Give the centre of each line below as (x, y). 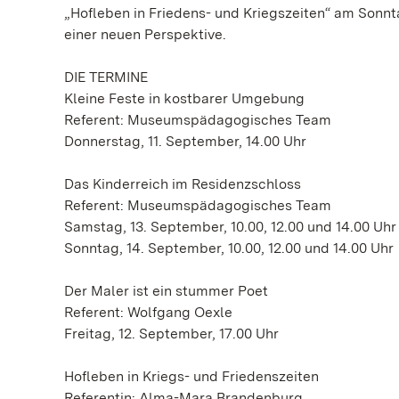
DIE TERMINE (106, 77)
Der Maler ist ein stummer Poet (166, 291)
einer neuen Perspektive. (145, 34)
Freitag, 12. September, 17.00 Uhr (171, 334)
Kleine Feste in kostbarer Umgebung (184, 98)
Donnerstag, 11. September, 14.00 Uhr (185, 141)
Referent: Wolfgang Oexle (148, 312)
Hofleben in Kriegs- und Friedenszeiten (191, 376)
